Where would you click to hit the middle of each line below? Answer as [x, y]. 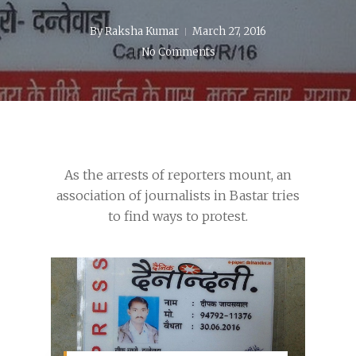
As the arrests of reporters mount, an [178, 175]
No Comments [178, 52]
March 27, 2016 [229, 31]
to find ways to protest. [178, 216]
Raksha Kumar [142, 31]
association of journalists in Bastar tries [178, 195]
